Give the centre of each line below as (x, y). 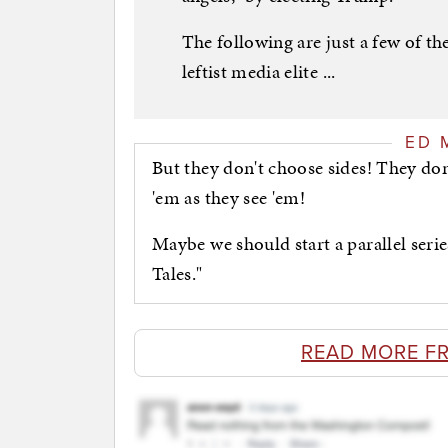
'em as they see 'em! (229, 198)
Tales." (179, 274)
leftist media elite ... (258, 71)
